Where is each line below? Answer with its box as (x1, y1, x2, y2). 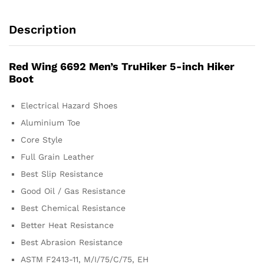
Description (9, 22, 76, 37)
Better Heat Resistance (21, 220, 114, 230)
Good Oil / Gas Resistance (21, 186, 126, 196)
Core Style (21, 134, 62, 144)
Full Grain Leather (21, 151, 94, 161)
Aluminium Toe (21, 117, 80, 127)
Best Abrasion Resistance (21, 237, 123, 247)
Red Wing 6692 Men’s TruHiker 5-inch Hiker (9, 60, 235, 72)
